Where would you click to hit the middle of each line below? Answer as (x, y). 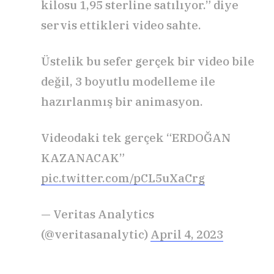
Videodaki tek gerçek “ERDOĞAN (136, 137)
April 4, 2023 (187, 234)
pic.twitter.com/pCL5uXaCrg (123, 178)
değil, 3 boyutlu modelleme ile (128, 81)
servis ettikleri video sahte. (121, 25)
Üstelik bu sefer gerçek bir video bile (148, 61)
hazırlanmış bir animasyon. (122, 101)
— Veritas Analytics (98, 214)
